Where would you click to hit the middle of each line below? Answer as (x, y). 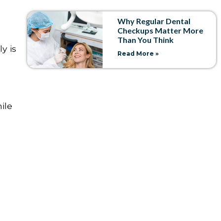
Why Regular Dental (154, 21)
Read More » (138, 53)
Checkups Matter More (161, 30)
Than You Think (146, 39)
